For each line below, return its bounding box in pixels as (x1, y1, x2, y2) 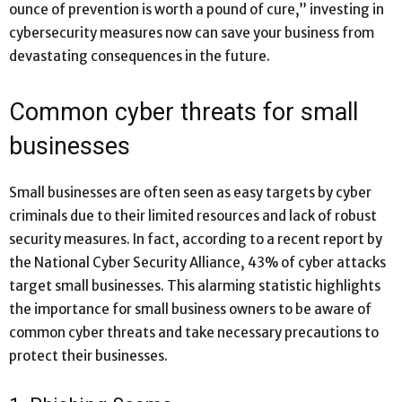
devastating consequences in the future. (9, 47, 270, 65)
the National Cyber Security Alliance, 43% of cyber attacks (9, 253, 386, 271)
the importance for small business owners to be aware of (9, 300, 371, 318)
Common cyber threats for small (9, 97, 358, 127)
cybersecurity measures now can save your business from (9, 23, 374, 41)
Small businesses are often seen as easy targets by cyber (9, 183, 371, 201)
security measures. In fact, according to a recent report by (9, 230, 382, 248)
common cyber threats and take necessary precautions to (9, 323, 379, 341)
